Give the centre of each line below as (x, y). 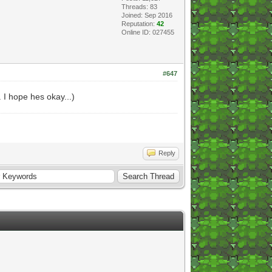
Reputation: (139, 23)
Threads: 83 (139, 6)
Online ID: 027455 (148, 32)
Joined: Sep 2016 (147, 15)
